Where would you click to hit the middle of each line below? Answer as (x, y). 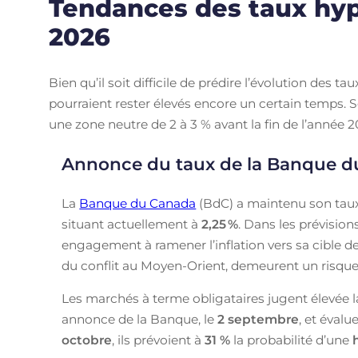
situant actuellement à (132, 224)
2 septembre (259, 320)
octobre (87, 340)
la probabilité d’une (292, 340)
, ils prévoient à (159, 340)
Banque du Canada (138, 203)
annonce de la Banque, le (140, 320)
